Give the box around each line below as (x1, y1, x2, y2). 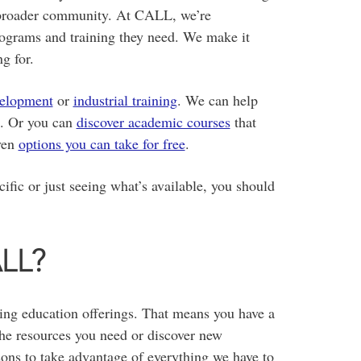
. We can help (176, 90, 258, 110)
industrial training (73, 90, 177, 110)
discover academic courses (76, 112, 230, 132)
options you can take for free (18, 134, 185, 154)
